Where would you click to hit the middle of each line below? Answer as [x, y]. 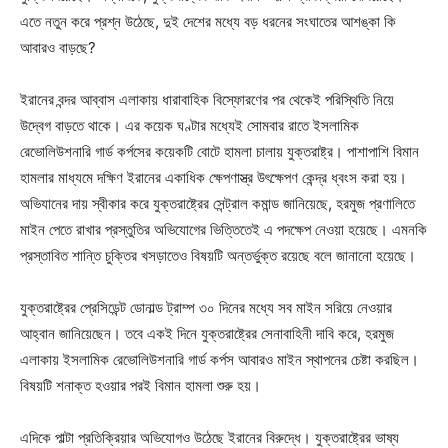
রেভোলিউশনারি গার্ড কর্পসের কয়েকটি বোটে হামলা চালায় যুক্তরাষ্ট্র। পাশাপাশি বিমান [219, 152]
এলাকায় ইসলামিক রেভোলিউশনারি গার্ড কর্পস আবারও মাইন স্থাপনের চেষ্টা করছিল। [219, 360]
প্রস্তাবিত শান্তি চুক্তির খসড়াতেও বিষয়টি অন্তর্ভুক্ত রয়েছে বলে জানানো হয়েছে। [218, 256]
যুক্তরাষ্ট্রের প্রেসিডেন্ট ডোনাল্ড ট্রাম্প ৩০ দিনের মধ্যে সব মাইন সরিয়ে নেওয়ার [206, 308]
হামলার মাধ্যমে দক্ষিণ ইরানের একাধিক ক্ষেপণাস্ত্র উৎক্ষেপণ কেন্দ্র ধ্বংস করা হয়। [213, 178]
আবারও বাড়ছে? [58, 48]
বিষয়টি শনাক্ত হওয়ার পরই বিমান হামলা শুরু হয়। [140, 386]
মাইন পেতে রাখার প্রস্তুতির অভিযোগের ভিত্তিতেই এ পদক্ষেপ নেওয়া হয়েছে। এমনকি [223, 230]
